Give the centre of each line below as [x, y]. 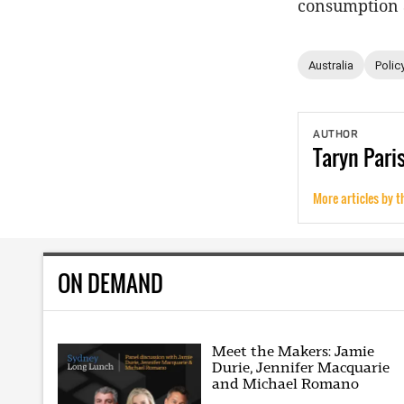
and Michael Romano [286, 383]
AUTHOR [335, 135]
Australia [331, 65]
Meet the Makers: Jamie [294, 351]
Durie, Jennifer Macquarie [301, 367]
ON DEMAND [110, 283]
